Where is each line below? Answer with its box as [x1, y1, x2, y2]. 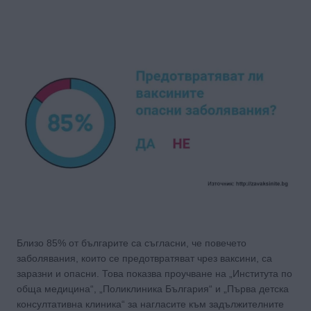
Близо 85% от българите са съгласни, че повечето [17, 237, 246, 249]
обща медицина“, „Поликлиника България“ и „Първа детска [17, 283, 289, 294]
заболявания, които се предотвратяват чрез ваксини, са [17, 252, 272, 264]
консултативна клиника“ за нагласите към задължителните [17, 298, 284, 310]
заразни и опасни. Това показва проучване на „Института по [17, 267, 292, 279]
